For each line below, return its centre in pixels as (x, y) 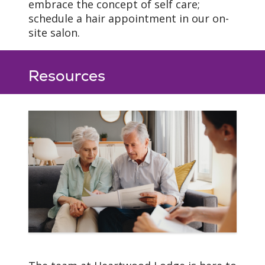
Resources (67, 76)
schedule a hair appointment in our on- (129, 19)
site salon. (54, 33)
